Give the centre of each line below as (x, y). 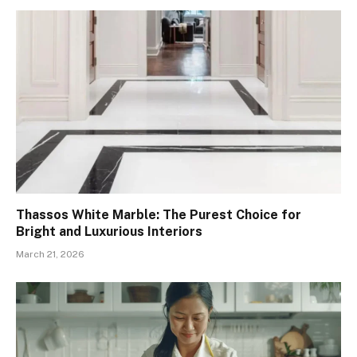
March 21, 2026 (50, 254)
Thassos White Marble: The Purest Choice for (159, 214)
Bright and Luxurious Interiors (109, 231)
